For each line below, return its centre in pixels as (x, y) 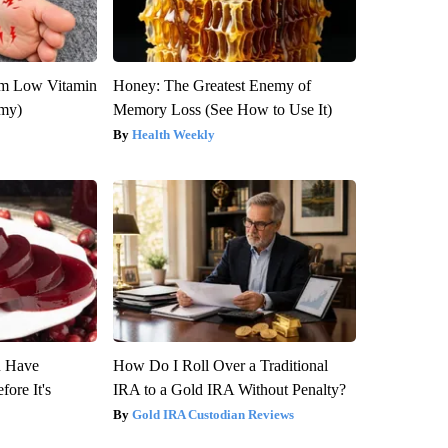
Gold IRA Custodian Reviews (212, 415)
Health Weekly (173, 135)
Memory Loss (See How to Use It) (222, 110)
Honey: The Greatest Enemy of (211, 86)
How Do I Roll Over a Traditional (220, 366)
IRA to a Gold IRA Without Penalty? (229, 390)
